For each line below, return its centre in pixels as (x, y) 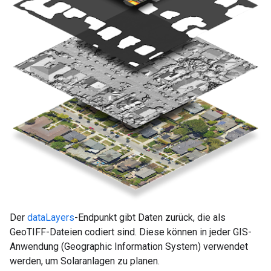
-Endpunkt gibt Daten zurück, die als (150, 217)
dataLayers (51, 217)
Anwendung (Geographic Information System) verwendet (129, 246)
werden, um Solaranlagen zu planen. (85, 261)
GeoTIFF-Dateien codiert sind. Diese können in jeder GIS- (131, 232)
